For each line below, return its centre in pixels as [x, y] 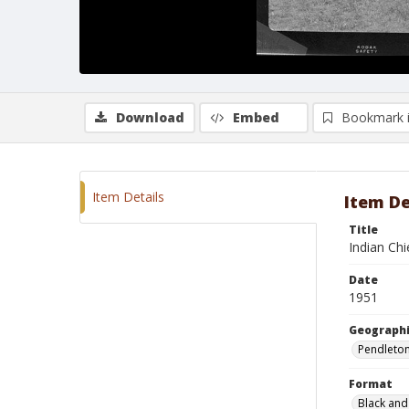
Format [371, 384]
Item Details [128, 197]
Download [150, 117]
